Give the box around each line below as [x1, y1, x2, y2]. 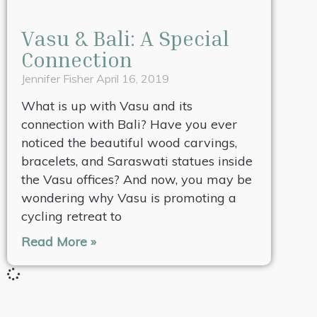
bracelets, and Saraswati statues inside [21, 153, 253, 170]
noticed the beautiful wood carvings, [21, 134, 237, 151]
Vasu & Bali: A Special [21, 25, 229, 52]
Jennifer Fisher [21, 71, 96, 86]
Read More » [21, 234, 96, 250]
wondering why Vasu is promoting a [21, 190, 236, 207]
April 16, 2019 [96, 71, 169, 86]
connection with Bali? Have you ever [21, 116, 237, 133]
